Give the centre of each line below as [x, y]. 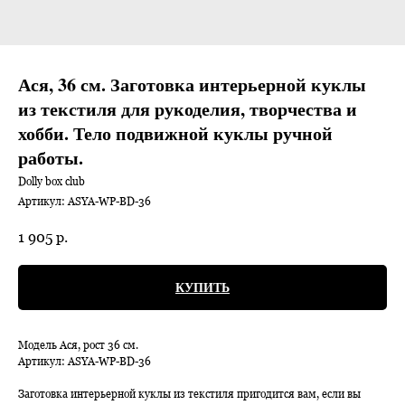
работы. [51, 158]
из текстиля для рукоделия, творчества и [188, 109]
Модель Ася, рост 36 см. [78, 344]
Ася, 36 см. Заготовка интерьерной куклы [192, 85]
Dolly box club [52, 181]
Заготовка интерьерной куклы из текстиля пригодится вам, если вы [189, 393]
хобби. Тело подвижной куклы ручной [175, 133]
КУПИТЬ [202, 287]
